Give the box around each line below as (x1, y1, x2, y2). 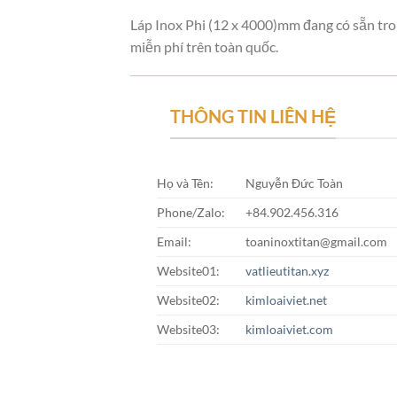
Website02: (156, 292, 220, 307)
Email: (156, 233, 191, 249)
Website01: (156, 262, 220, 278)
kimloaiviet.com (245, 321, 333, 337)
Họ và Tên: (156, 175, 214, 191)
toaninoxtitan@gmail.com (245, 233, 387, 249)
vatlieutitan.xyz (245, 262, 329, 278)
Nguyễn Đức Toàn (245, 175, 343, 191)
